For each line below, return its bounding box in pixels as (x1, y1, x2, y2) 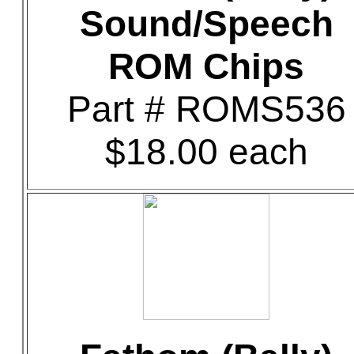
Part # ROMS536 (66, 88, 346, 130)
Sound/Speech (79, 3, 333, 44)
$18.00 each (104, 131, 308, 172)
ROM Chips (108, 46, 304, 87)
